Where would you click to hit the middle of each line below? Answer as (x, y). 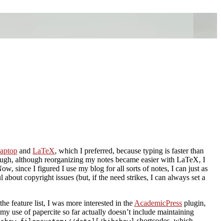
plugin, (194, 203)
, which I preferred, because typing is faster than (129, 150)
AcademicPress (158, 203)
